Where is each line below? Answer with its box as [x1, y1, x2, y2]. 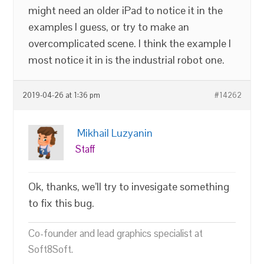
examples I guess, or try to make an [28, 20, 190, 34]
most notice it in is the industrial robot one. [28, 53, 225, 67]
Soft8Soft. [28, 243, 74, 256]
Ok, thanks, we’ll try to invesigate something [28, 180, 230, 193]
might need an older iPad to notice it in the [28, 4, 223, 17]
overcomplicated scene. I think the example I [28, 37, 232, 50]
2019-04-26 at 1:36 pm [22, 91, 101, 100]
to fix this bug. [28, 196, 95, 210]
